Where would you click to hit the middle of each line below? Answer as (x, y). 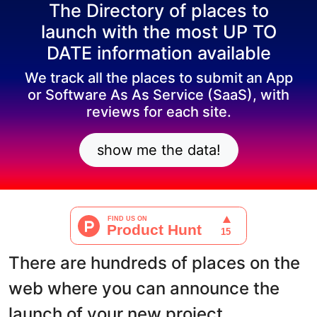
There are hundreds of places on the (154, 263)
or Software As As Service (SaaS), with (158, 95)
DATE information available (158, 53)
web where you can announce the (144, 288)
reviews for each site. (158, 112)
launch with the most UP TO (158, 32)
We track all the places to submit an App (158, 78)
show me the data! (158, 150)
